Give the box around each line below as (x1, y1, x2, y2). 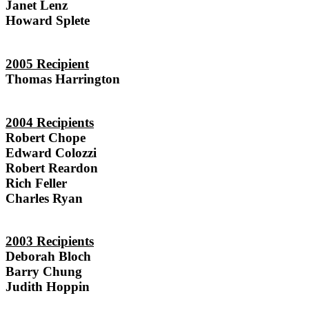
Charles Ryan (6, 190, 83, 206)
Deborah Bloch (6, 249, 91, 264)
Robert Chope (6, 130, 86, 145)
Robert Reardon (6, 160, 98, 175)
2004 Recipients (6, 114, 94, 130)
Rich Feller (6, 175, 67, 190)
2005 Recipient (6, 56, 89, 71)
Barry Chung (6, 264, 82, 279)
